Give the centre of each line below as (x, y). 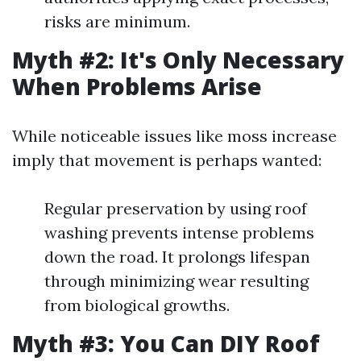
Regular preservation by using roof (176, 208)
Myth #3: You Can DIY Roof (166, 343)
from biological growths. (137, 305)
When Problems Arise (137, 86)
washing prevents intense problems (179, 232)
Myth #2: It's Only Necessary (178, 60)
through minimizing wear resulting (176, 281)
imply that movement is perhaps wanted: (167, 160)
